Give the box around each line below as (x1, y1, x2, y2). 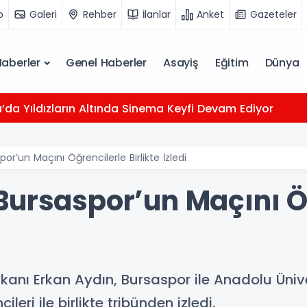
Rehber (83, 7, 116, 21)
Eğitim (214, 55, 249, 71)
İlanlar (143, 7, 171, 21)
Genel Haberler (65, 55, 147, 71)
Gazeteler (250, 7, 297, 21)
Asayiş (162, 55, 199, 71)
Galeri (29, 7, 57, 21)
